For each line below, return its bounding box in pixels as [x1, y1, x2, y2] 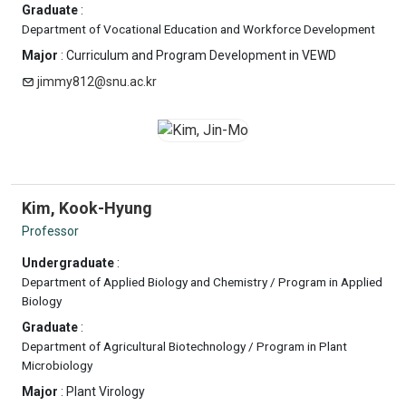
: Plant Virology [58, 384, 145, 399]
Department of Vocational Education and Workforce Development [22, 22, 375, 36]
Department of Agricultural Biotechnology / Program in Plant [22, 339, 347, 353]
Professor [22, 224, 79, 238]
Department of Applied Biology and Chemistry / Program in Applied [22, 275, 382, 289]
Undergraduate [22, 256, 114, 270]
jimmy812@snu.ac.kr [37, 74, 157, 89]
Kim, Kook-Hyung [22, 198, 152, 217]
